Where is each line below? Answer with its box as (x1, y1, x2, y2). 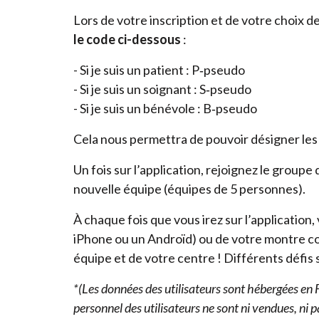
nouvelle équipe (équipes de (73, 180, 230, 197)
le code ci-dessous (73, 31, 183, 47)
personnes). (237, 180, 305, 197)
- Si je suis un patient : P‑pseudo (73, 61, 245, 78)
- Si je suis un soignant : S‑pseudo (73, 80, 251, 97)
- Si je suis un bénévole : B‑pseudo (73, 100, 257, 116)
